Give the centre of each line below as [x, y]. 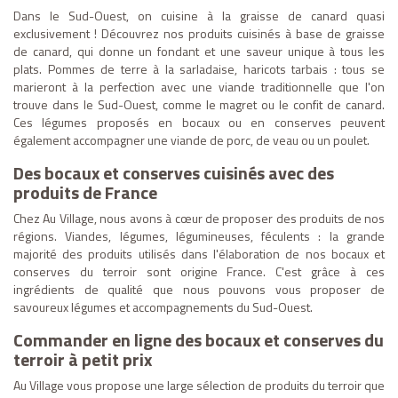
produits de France [85, 193]
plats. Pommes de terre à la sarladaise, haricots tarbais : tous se [199, 69]
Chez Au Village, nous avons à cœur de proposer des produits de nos [199, 219]
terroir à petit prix [83, 360]
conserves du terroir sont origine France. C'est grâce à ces [199, 272]
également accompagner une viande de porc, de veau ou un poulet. [191, 140]
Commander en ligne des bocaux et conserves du [199, 340]
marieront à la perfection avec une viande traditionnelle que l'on [199, 87]
